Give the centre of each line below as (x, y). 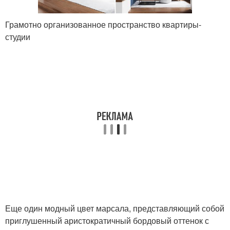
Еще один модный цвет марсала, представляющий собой (115, 208)
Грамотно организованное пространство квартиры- (103, 24)
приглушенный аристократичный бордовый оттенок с (107, 220)
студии (18, 36)
